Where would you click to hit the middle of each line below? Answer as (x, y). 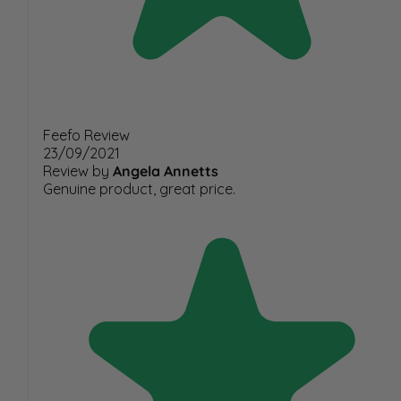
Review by (76, 171)
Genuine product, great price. (139, 188)
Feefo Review (86, 135)
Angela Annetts (166, 171)
